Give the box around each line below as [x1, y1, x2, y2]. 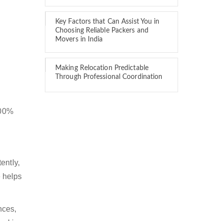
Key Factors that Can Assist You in [55, 18, 160, 25]
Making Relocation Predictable [55, 65, 148, 72]
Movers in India [55, 36, 103, 43]
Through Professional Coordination [55, 74, 163, 80]
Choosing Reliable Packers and [55, 27, 148, 34]
